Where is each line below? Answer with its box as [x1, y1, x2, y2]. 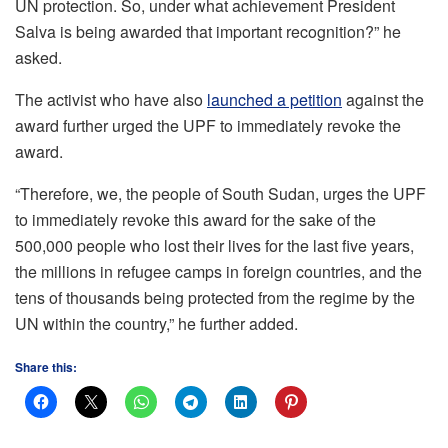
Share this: [15, 357, 77, 376]
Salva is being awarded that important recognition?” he [15, 19, 401, 43]
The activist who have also [15, 87, 207, 111]
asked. [15, 45, 62, 69]
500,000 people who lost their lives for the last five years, [15, 233, 414, 257]
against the [342, 87, 424, 111]
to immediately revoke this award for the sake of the [15, 207, 376, 231]
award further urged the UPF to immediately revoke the [15, 113, 401, 137]
